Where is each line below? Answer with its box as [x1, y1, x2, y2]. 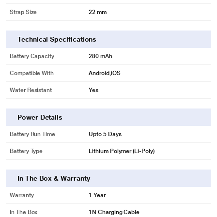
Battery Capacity [10, 53, 55, 60]
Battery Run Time [10, 131, 56, 138]
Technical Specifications [17, 35, 97, 43]
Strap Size [10, 9, 37, 15]
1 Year [89, 192, 106, 199]
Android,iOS [89, 70, 121, 77]
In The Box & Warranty [17, 174, 90, 182]
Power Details [17, 113, 63, 121]
